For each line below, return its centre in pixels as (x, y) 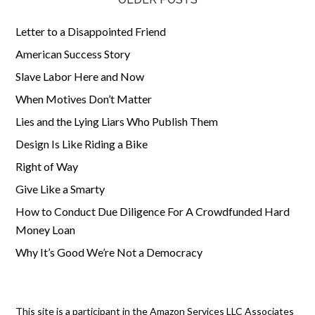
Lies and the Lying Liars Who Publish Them (117, 121)
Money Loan (46, 230)
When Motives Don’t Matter (84, 99)
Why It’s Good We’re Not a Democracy (109, 252)
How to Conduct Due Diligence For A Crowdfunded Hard (153, 211)
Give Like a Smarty (60, 189)
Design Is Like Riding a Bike (82, 144)
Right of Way (47, 166)
